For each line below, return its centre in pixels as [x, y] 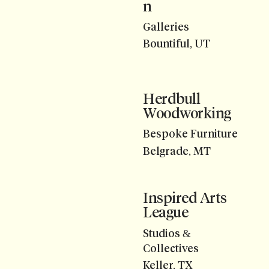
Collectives [171, 248]
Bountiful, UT [177, 44]
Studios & [167, 233]
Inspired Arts [185, 198]
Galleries [166, 27]
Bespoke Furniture [190, 134]
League [166, 213]
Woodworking [187, 113]
